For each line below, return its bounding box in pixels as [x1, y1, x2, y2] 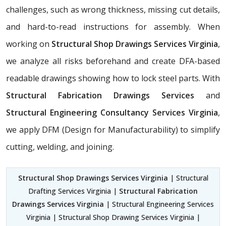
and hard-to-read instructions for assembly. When [6, 21, 220, 33]
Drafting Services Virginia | [28, 186, 119, 196]
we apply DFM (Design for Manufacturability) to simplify [6, 124, 220, 136]
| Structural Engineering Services [104, 199, 214, 209]
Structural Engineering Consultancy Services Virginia [6, 107, 218, 119]
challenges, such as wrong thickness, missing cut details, [6, 4, 220, 16]
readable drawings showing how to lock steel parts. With [6, 73, 220, 84]
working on [6, 38, 51, 50]
